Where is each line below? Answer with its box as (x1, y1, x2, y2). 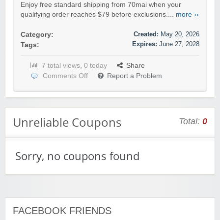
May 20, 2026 (161, 30, 199, 38)
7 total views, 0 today (42, 62, 107, 70)
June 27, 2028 (159, 40, 199, 48)
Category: (21, 31, 54, 39)
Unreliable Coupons (13, 114, 121, 131)
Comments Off (43, 72, 88, 80)
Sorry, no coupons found (15, 149, 139, 164)
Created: (134, 30, 159, 38)
